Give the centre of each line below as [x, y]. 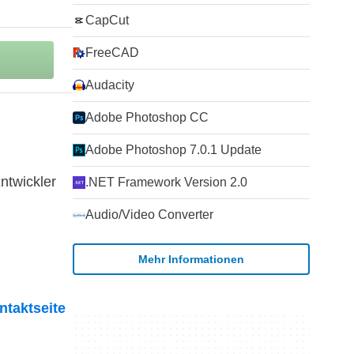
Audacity [110, 85]
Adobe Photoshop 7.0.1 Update [173, 150]
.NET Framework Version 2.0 [166, 182]
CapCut [107, 20]
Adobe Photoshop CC [147, 117]
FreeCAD [112, 53]
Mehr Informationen [191, 259]
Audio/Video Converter [149, 215]
